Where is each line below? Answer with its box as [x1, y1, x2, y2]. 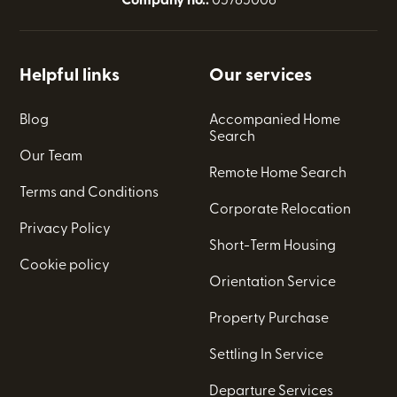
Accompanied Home [209, 113, 341, 128]
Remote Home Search [209, 166, 347, 181]
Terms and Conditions [19, 185, 160, 200]
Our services [209, 67, 313, 85]
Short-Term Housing [209, 238, 337, 253]
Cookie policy [19, 258, 111, 273]
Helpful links [19, 67, 121, 85]
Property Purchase [209, 311, 330, 326]
